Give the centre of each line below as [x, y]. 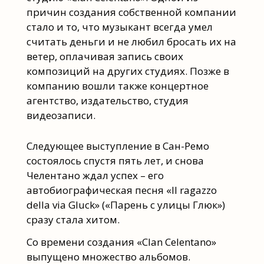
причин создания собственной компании [131, 12]
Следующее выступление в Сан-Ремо [118, 146]
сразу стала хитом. [73, 219]
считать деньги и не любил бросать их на [131, 41]
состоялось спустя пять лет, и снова [115, 160]
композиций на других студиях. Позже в [128, 71]
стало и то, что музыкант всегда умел [119, 27]
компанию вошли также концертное [117, 85]
